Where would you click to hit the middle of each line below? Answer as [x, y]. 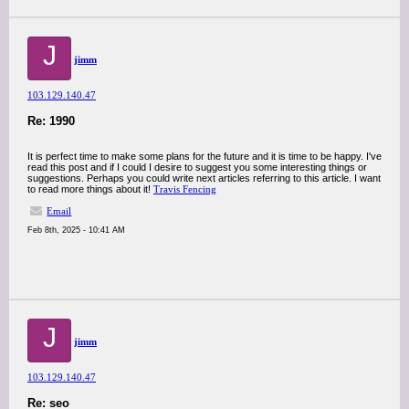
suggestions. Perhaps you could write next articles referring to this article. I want [204, 178]
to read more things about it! [90, 189]
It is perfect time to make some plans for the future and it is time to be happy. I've [204, 156]
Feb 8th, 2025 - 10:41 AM [76, 230]
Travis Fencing [185, 189]
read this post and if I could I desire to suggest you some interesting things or [197, 167]
